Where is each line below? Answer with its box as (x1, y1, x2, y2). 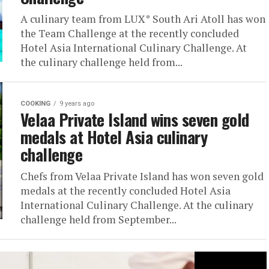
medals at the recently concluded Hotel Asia (20, 184, 231, 198)
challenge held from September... (20, 213, 177, 226)
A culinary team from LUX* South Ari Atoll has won (20, 12, 265, 26)
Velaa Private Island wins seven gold (20, 107, 249, 131)
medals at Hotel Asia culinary (20, 125, 208, 149)
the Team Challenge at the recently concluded (20, 26, 239, 40)
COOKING (20, 100, 50, 107)
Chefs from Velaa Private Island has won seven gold (20, 169, 264, 183)
